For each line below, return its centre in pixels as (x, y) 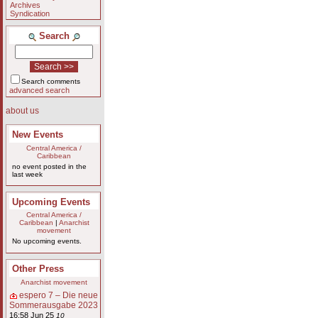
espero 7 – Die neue (58, 296)
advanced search (39, 90)
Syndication (29, 13)
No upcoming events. (46, 241)
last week (27, 174)
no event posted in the (49, 166)
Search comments (50, 81)
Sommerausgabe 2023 (53, 306)
